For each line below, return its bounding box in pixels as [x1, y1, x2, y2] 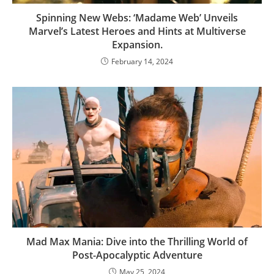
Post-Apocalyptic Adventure [72, 248, 202, 262]
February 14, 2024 [111, 56, 173, 67]
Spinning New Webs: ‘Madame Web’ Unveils [36, 11, 238, 25]
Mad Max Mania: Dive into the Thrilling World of [26, 234, 248, 248]
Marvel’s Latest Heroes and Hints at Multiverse [28, 24, 246, 39]
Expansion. [111, 38, 163, 52]
